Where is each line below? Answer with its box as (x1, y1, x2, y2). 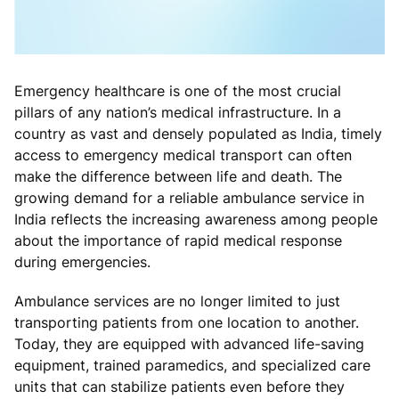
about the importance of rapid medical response (14, 231, 342, 249)
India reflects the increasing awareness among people (14, 209, 378, 228)
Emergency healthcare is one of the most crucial (14, 81, 341, 100)
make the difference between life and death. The (14, 167, 342, 185)
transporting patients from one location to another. (14, 313, 359, 331)
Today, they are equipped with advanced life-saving (14, 334, 364, 353)
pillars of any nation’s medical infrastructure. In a (14, 102, 341, 121)
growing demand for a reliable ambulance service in (14, 188, 364, 207)
